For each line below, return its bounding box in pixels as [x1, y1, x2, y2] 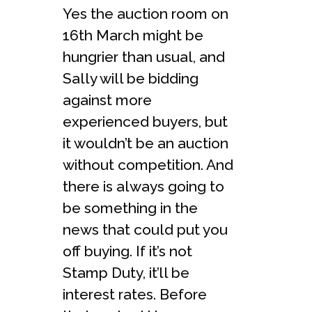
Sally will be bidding [63, 70, 198, 87]
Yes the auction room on [63, 5, 228, 22]
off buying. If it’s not [63, 242, 192, 260]
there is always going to [63, 178, 224, 195]
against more [63, 91, 152, 109]
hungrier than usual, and [63, 48, 225, 65]
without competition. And [63, 156, 233, 173]
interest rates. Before [63, 286, 207, 303]
